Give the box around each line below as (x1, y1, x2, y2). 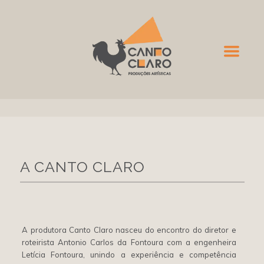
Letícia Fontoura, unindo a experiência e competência (22, 250, 236, 259)
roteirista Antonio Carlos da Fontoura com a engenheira (22, 237, 236, 247)
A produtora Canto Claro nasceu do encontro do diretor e (22, 225, 236, 235)
